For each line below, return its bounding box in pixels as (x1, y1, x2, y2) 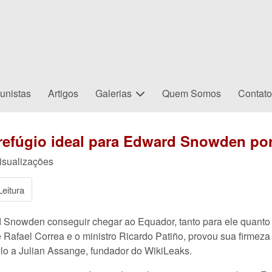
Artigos (48, 86, 79, 100)
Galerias (95, 86, 132, 100)
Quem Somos (162, 86, 222, 100)
